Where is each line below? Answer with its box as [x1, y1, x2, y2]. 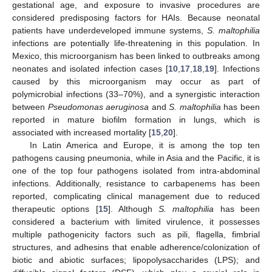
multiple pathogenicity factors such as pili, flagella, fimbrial [12, 229, 260, 239]
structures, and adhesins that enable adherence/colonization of [12, 242, 260, 252]
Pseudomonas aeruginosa [47, 101, 149, 112]
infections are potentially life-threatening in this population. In [12, 38, 260, 48]
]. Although [107, 203, 159, 214]
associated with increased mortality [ [12, 127, 151, 137]
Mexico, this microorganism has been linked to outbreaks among [12, 50, 260, 61]
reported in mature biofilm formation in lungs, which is [12, 114, 260, 124]
